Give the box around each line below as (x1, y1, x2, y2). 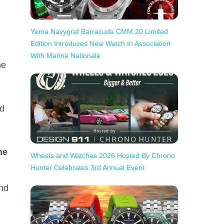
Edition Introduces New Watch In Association (30, 39, 170, 47)
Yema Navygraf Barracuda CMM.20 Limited (30, 27, 168, 35)
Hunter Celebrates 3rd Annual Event (30, 163, 144, 171)
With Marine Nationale (30, 51, 100, 59)
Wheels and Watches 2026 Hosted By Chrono (30, 151, 175, 159)
